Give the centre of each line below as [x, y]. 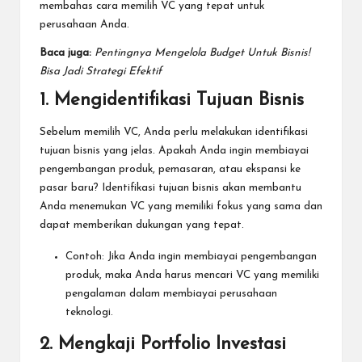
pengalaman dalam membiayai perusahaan [171, 294]
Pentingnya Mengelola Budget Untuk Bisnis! [202, 53]
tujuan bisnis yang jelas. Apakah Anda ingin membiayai [174, 151]
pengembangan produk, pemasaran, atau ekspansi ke [170, 170]
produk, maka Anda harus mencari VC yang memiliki [192, 276]
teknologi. [89, 313]
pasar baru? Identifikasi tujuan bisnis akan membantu [170, 188]
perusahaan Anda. [84, 24]
